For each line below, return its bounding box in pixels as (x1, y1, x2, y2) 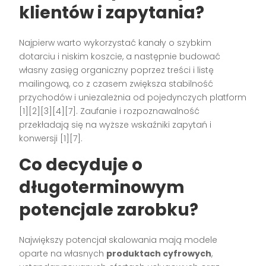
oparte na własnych (19, 247, 107, 259)
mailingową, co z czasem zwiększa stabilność (19, 77, 214, 90)
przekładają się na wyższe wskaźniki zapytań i (19, 118, 212, 131)
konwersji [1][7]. (19, 132, 83, 144)
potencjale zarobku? (19, 198, 199, 221)
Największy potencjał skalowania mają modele (19, 233, 218, 246)
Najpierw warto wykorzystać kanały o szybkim (19, 36, 212, 49)
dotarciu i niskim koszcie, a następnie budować (19, 50, 221, 62)
